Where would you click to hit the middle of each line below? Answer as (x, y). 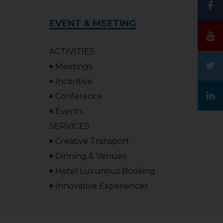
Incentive (74, 81)
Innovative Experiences (101, 186)
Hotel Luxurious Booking (105, 171)
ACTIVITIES (72, 51)
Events (69, 111)
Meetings (73, 66)
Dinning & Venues (90, 156)
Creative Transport (92, 141)
